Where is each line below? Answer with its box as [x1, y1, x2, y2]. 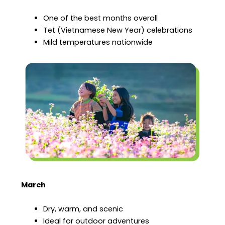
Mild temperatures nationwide [43, 37, 153, 48]
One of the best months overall [43, 13, 158, 24]
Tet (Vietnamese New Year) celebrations [43, 25, 193, 36]
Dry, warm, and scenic [43, 203, 124, 214]
